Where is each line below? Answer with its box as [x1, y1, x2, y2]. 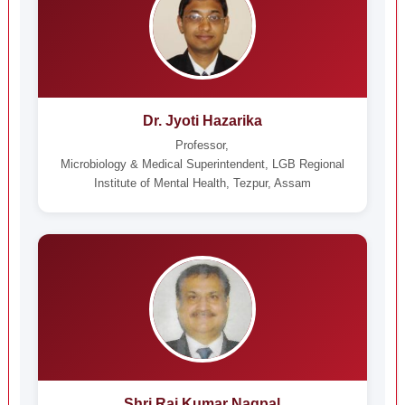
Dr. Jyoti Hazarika [142, 113, 262, 128]
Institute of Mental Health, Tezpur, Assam [93, 176, 311, 190]
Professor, [175, 138, 230, 152]
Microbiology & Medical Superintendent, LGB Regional [60, 157, 344, 171]
